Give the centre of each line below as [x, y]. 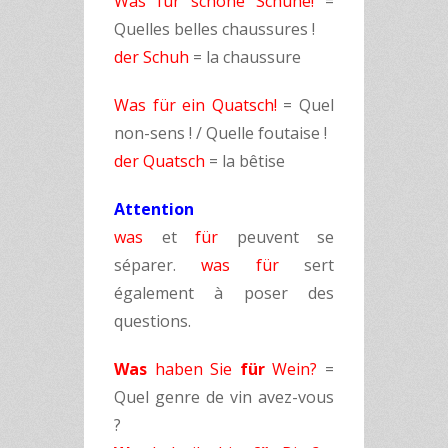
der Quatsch [159, 161]
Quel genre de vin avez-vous [224, 397]
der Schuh [151, 57]
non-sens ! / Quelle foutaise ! [220, 133]
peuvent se [285, 237]
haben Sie [193, 369]
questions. [152, 321]
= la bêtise [245, 161]
